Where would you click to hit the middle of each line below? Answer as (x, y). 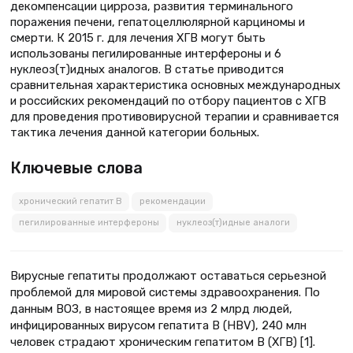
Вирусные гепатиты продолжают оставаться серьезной (168, 276)
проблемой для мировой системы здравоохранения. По (165, 293)
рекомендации (172, 202)
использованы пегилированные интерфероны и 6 (146, 53)
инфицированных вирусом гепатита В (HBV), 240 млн (158, 326)
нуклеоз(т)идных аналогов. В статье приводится (147, 69)
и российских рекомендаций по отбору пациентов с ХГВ (168, 100)
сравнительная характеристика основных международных (175, 85)
